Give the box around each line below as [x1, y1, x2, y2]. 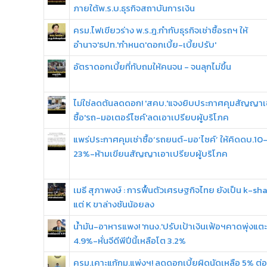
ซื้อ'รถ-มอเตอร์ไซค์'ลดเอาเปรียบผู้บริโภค [73, 110, 229, 124]
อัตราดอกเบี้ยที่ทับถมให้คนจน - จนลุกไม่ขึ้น [73, 60, 231, 73]
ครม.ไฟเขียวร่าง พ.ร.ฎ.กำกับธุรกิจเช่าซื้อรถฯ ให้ [73, 23, 248, 37]
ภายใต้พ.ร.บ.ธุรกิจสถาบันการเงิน [73, 1, 195, 15]
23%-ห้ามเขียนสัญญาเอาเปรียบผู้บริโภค [73, 147, 228, 160]
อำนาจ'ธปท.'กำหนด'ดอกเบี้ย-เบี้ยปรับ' [73, 38, 216, 51]
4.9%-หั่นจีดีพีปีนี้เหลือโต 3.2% [73, 234, 186, 247]
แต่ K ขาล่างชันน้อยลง [73, 197, 154, 211]
